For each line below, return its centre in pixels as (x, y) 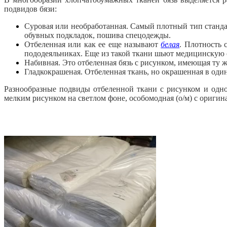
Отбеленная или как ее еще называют (93, 45)
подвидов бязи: (30, 9)
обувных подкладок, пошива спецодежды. (98, 35)
